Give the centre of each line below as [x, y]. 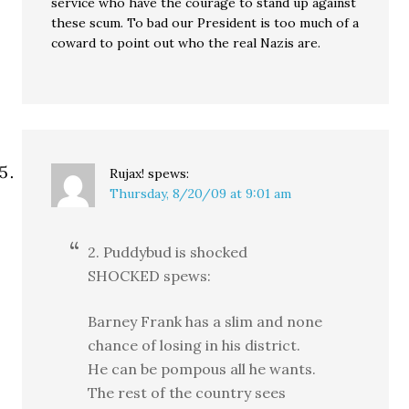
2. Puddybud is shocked [168, 252]
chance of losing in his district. [194, 345]
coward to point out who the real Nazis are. [186, 43]
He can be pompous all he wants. [202, 369]
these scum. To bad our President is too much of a [205, 23]
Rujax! [127, 173]
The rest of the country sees [187, 393]
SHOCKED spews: [150, 276]
